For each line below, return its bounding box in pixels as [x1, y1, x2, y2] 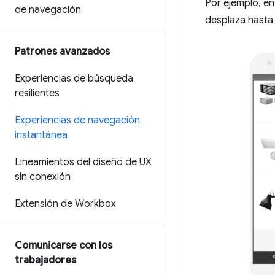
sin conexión [15, 171, 71, 183]
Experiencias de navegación [15, 114, 140, 126]
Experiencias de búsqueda [15, 72, 133, 85]
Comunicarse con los [15, 239, 112, 252]
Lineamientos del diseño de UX [15, 156, 152, 168]
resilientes [15, 87, 60, 99]
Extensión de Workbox [15, 198, 116, 210]
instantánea [15, 129, 68, 141]
